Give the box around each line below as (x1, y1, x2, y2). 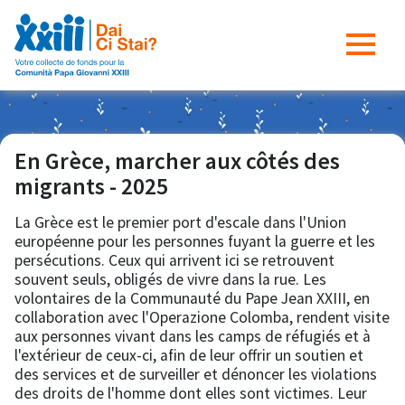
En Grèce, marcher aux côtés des (14, 146, 340, 175)
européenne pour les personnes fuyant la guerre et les (14, 231, 375, 251)
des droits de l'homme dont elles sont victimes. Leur (14, 383, 367, 403)
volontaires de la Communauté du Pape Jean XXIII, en (14, 288, 370, 308)
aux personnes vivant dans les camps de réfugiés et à (14, 326, 371, 346)
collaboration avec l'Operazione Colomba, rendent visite (14, 307, 390, 327)
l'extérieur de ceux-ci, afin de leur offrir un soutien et (14, 345, 363, 365)
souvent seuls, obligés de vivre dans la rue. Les (14, 269, 326, 289)
